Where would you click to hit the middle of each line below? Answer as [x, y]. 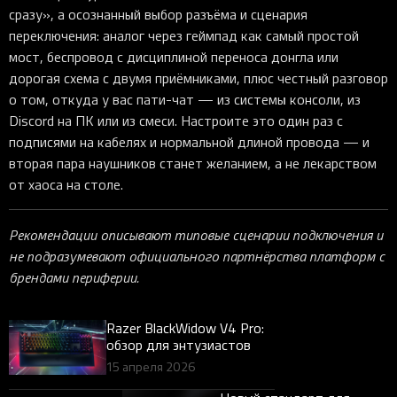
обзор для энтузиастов [179, 344]
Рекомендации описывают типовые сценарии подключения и [196, 234]
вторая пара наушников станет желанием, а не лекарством [193, 163]
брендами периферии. [74, 277]
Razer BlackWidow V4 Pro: [185, 327]
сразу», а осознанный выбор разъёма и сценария [158, 14]
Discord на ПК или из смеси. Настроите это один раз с [176, 120]
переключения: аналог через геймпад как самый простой [184, 35]
